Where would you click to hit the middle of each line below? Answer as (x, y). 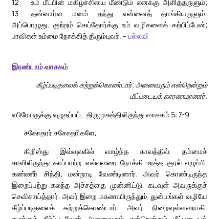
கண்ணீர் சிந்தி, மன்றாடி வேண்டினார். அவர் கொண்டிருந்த (109, 174)
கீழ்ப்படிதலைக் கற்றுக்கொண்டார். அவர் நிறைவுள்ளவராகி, (109, 208)
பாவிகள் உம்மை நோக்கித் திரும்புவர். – (70, 36)
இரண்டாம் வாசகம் (40, 66)
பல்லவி (139, 36)
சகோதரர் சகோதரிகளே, (60, 133)
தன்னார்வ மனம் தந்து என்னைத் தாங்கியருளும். (119, 13)
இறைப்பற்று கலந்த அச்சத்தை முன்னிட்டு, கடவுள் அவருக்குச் (109, 185)
